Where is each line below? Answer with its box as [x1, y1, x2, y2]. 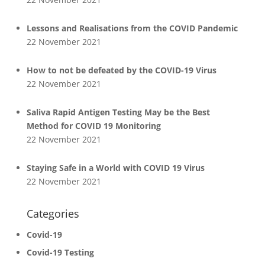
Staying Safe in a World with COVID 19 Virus [26, 162, 205, 173]
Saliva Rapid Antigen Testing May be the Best [26, 106, 210, 118]
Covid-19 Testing [26, 247, 94, 258]
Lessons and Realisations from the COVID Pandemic [26, 22, 238, 34]
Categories [26, 206, 79, 221]
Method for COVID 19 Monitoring [26, 120, 161, 131]
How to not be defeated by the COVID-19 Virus [26, 64, 216, 76]
